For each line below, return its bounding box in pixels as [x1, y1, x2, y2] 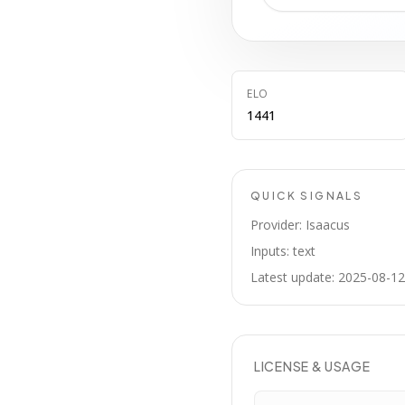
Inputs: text [250, 242, 316, 259]
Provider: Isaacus [250, 216, 350, 233]
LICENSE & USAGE [254, 358, 371, 374]
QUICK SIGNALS [250, 189, 363, 202]
